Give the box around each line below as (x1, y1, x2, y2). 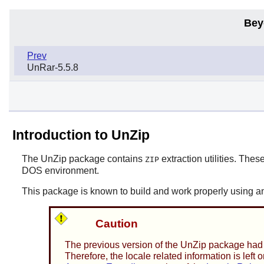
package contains (66, 153, 145, 164)
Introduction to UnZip (12, 127, 150, 143)
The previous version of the (64, 240, 180, 250)
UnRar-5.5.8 (27, 62, 78, 72)
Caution (95, 217, 138, 230)
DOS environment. (21, 165, 99, 176)
